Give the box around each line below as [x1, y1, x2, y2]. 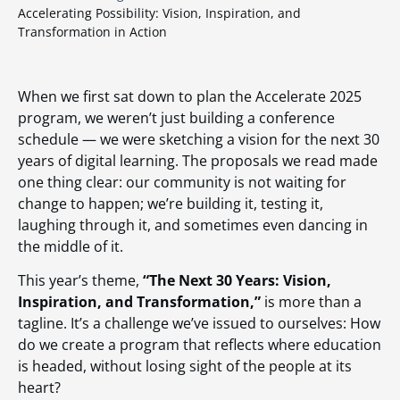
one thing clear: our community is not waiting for [18, 172, 346, 192]
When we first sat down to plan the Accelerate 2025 [18, 87, 362, 106]
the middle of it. [18, 237, 123, 256]
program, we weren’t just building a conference [18, 108, 335, 128]
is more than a [261, 292, 362, 312]
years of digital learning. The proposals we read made [18, 151, 378, 171]
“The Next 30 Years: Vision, [143, 271, 331, 291]
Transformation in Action [18, 23, 167, 40]
